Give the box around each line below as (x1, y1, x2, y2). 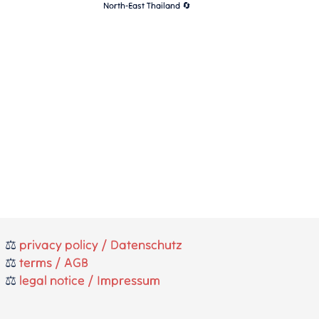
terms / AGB (19, 254, 88, 271)
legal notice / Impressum (19, 272, 160, 288)
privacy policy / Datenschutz (19, 236, 182, 253)
